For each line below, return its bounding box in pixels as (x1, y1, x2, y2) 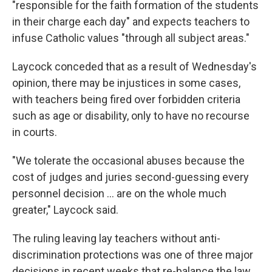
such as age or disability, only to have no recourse (12, 109, 250, 122)
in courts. (12, 126, 57, 138)
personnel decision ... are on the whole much (12, 187, 226, 200)
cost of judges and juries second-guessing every (12, 171, 249, 183)
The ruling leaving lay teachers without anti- (12, 232, 220, 245)
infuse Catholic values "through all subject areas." (12, 32, 250, 44)
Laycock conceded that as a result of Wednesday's (12, 60, 257, 73)
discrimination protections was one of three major (12, 248, 253, 261)
